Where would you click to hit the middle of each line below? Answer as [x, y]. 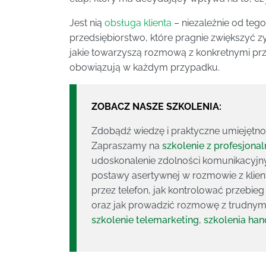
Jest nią [87, 23]
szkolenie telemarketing [145, 220]
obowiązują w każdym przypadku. [145, 67]
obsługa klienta [138, 23]
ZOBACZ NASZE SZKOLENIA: [156, 106]
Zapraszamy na [127, 145]
